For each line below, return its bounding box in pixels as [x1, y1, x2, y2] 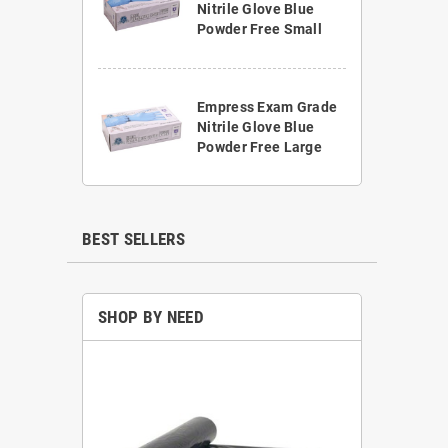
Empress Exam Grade [197, 99, 338, 116]
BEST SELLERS [82, 229, 186, 250]
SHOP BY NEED [98, 307, 205, 328]
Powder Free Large [197, 139, 322, 156]
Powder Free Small [197, 21, 322, 38]
